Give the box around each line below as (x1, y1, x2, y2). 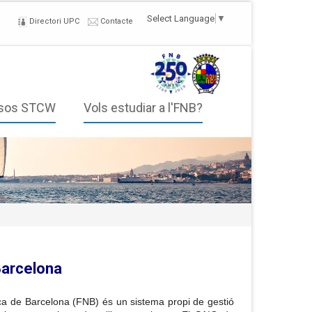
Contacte (98, 17, 133, 26)
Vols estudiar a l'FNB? (84, 100, 203, 115)
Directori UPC (27, 17, 79, 26)
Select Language (147, 13, 214, 24)
